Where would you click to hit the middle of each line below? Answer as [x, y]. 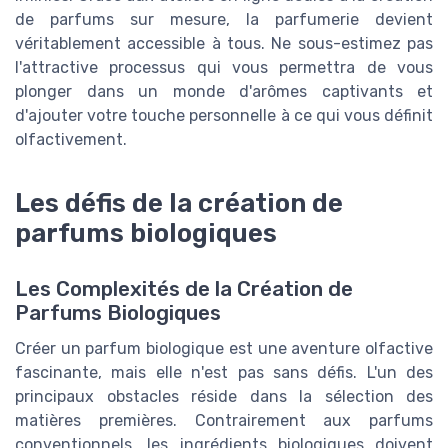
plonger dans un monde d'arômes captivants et [224, 91]
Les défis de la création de [179, 202]
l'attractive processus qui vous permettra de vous [224, 67]
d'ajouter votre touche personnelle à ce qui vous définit [224, 115]
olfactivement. [71, 139]
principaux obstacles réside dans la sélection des [224, 396]
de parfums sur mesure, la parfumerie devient [224, 19]
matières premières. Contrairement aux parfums [224, 420]
